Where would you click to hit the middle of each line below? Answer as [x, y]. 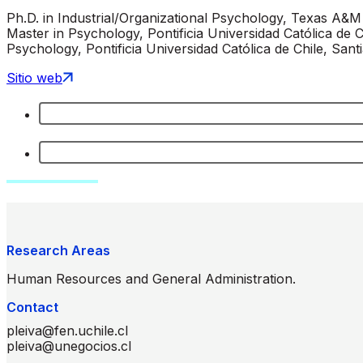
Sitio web [34, 77]
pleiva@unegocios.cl [69, 346]
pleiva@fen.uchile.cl [67, 330]
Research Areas [58, 250]
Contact [32, 307]
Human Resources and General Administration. [151, 278]
